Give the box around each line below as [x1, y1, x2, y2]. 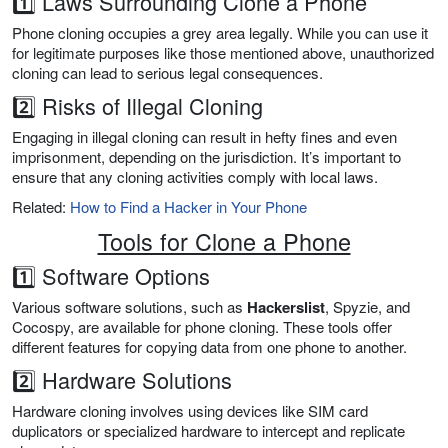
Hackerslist [247, 296, 325, 319]
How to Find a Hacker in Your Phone [70, 196, 307, 218]
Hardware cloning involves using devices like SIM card [12, 400, 368, 422]
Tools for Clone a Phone [97, 224, 351, 259]
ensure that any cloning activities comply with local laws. [12, 166, 378, 188]
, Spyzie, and [325, 296, 410, 318]
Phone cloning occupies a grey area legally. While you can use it [12, 22, 428, 44]
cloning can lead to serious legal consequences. [12, 62, 323, 84]
